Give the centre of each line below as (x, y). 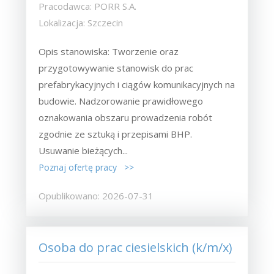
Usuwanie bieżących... (83, 150)
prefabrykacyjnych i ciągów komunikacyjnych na (137, 84)
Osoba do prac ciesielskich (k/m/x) (136, 247)
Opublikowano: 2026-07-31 (96, 196)
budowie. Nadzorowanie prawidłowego (121, 101)
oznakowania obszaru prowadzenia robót (126, 117)
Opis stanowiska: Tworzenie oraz (109, 51)
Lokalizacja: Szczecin (81, 23)
